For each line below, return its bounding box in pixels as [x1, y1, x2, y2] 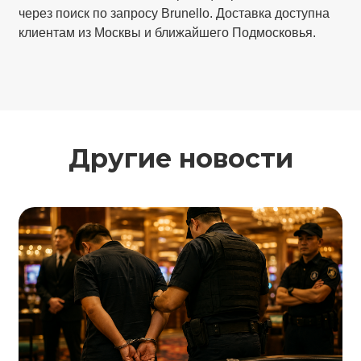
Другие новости [68, 143, 293, 175]
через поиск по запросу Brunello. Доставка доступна [19, 6, 330, 21]
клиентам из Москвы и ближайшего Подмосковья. [19, 26, 317, 40]
